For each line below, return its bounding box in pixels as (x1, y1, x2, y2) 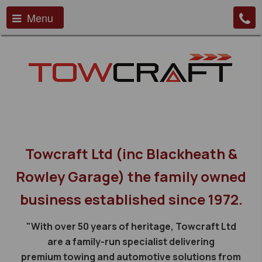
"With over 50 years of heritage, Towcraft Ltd (26, 220, 236, 233)
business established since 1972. (19, 189, 243, 209)
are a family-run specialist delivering (47, 235, 215, 248)
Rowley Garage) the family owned (16, 167, 246, 186)
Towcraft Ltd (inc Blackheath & (25, 144, 237, 163)
